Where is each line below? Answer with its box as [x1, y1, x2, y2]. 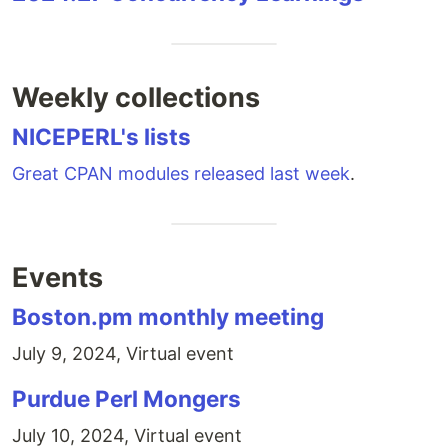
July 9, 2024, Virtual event [12, 343, 234, 364]
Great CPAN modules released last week [12, 163, 350, 184]
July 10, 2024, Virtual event [12, 425, 242, 446]
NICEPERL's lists [12, 123, 191, 150]
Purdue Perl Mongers [12, 385, 241, 412]
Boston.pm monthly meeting [12, 303, 324, 330]
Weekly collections [12, 81, 260, 114]
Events [12, 261, 103, 294]
